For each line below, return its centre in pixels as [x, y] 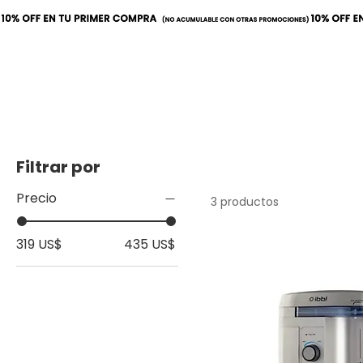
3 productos [245, 201]
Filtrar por [58, 167]
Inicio [65, 117]
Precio [36, 198]
